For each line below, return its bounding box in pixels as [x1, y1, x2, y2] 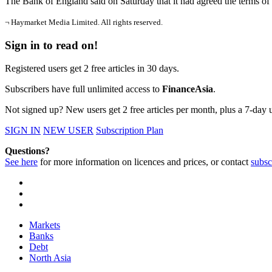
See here [5, 157, 38, 168]
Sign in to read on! [5, 38, 98, 52]
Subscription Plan [96, 125, 163, 136]
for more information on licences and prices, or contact [38, 157, 251, 168]
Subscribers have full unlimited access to [5, 84, 162, 95]
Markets [29, 220, 60, 231]
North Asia [29, 253, 71, 263]
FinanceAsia [162, 84, 213, 95]
